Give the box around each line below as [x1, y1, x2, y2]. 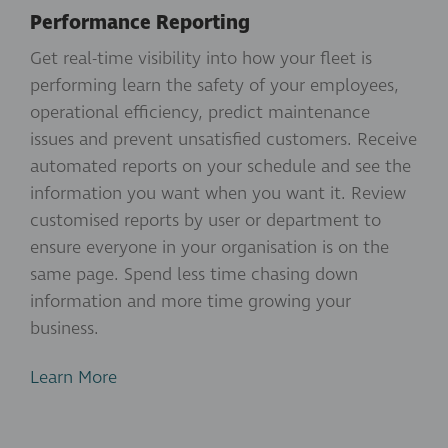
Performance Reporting [30, 8, 250, 37]
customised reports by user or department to [30, 207, 381, 233]
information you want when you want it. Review [30, 180, 406, 206]
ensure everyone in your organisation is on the [30, 234, 389, 260]
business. [30, 315, 99, 341]
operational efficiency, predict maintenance [30, 99, 370, 125]
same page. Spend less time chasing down [30, 261, 358, 287]
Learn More [30, 364, 117, 390]
